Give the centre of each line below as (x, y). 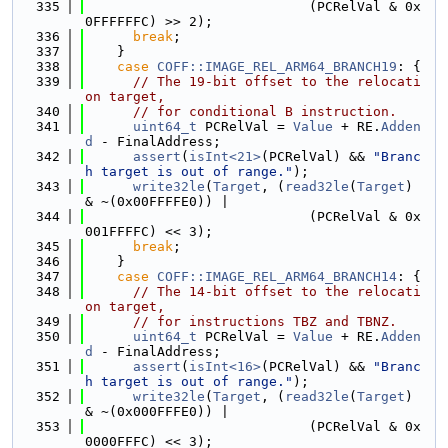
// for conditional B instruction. (265, 111)
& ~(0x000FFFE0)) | (157, 411)
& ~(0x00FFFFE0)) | (157, 201)
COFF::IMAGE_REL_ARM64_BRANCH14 (277, 276)
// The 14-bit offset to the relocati (277, 291)
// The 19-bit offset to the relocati (277, 81)
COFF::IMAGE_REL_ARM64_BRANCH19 (277, 66)
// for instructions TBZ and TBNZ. (265, 321)
